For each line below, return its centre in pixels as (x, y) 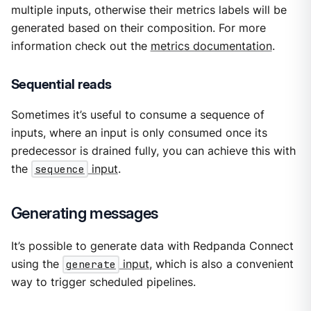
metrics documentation (211, 46)
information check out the (81, 46)
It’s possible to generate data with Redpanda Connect (152, 246)
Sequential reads (61, 84)
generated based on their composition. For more (138, 28)
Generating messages (85, 213)
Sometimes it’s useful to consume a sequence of (137, 115)
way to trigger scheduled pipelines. (103, 283)
